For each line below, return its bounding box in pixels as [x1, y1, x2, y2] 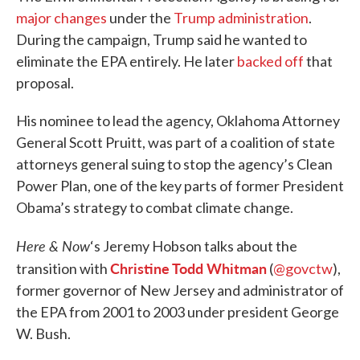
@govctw [273, 260, 333, 278]
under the [107, 9, 174, 27]
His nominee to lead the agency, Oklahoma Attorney [16, 112, 340, 130]
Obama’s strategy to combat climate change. [16, 198, 293, 217]
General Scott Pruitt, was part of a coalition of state [16, 133, 335, 152]
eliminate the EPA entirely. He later [16, 52, 237, 71]
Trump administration [174, 9, 309, 27]
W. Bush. [16, 325, 71, 343]
